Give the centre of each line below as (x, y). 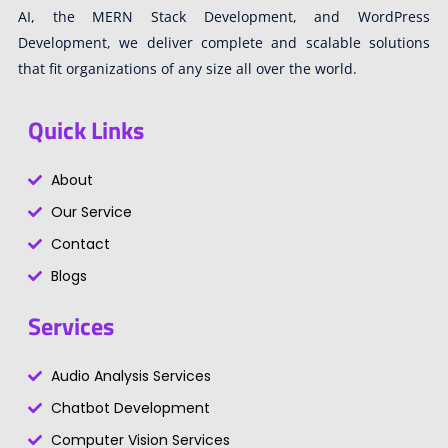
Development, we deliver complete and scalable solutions (224, 42)
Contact (80, 244)
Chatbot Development (130, 408)
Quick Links (86, 130)
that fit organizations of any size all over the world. (187, 68)
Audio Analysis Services (130, 376)
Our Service (91, 212)
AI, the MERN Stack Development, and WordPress (224, 16)
